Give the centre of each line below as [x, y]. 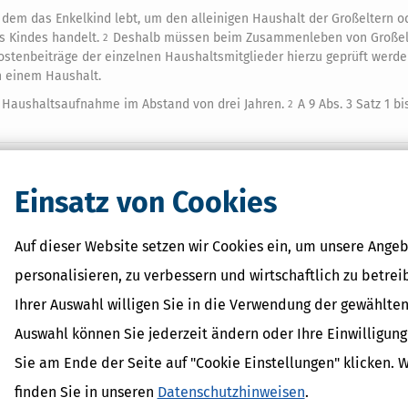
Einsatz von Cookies [145, 202]
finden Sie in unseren [86, 392]
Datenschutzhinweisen [231, 392]
